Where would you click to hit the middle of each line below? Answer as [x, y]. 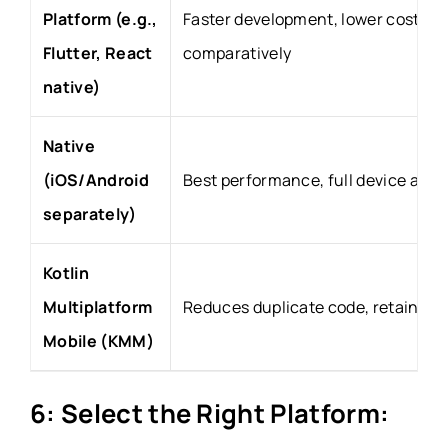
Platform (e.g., [100, 18]
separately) [90, 213]
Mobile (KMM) [98, 340]
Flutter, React [98, 52]
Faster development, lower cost [301, 18]
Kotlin [66, 272]
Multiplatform [98, 306]
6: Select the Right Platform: [212, 413]
